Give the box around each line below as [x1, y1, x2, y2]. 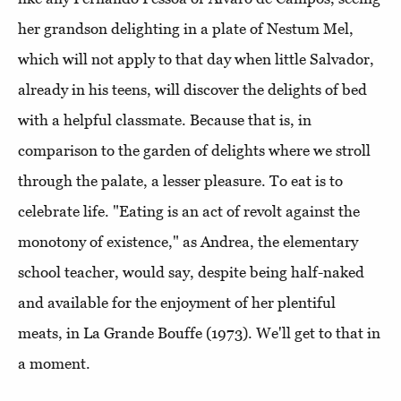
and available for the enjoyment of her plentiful [18, 293, 336, 311]
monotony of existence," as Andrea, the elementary [18, 232, 358, 251]
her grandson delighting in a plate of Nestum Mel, [18, 19, 354, 38]
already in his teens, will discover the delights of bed [18, 80, 367, 98]
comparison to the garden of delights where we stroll [18, 141, 371, 159]
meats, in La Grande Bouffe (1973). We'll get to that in [18, 323, 380, 342]
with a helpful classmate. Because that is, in [18, 110, 311, 129]
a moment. [18, 354, 90, 372]
